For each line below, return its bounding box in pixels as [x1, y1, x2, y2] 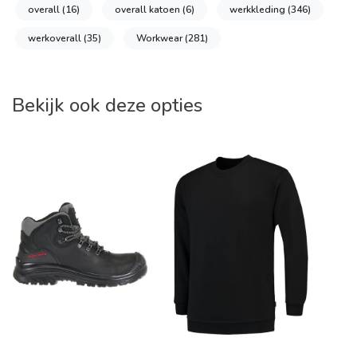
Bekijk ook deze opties [12, 92, 202, 118]
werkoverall [28, 31, 84, 45]
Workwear [136, 31, 185, 45]
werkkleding [229, 2, 288, 16]
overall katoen [115, 2, 182, 16]
